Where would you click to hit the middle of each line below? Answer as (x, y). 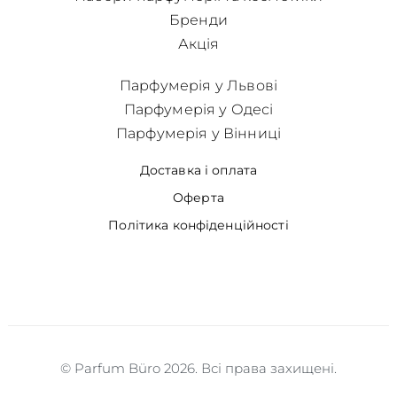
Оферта (198, 198)
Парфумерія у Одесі (198, 110)
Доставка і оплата (198, 171)
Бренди (198, 20)
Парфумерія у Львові (198, 86)
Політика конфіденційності (198, 226)
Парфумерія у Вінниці (198, 134)
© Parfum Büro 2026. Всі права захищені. (198, 369)
